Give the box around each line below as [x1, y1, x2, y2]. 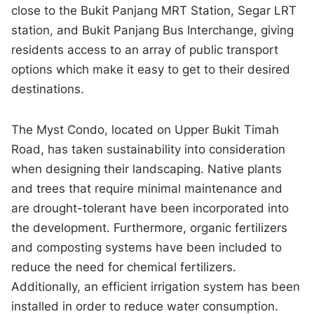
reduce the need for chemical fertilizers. [11, 260, 237, 275]
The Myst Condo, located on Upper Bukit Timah [11, 123, 280, 137]
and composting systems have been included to [11, 240, 282, 255]
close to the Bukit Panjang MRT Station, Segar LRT [11, 4, 297, 18]
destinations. [11, 82, 85, 97]
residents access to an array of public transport [11, 43, 279, 57]
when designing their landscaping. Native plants [11, 162, 282, 177]
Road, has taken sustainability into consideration [11, 142, 286, 157]
